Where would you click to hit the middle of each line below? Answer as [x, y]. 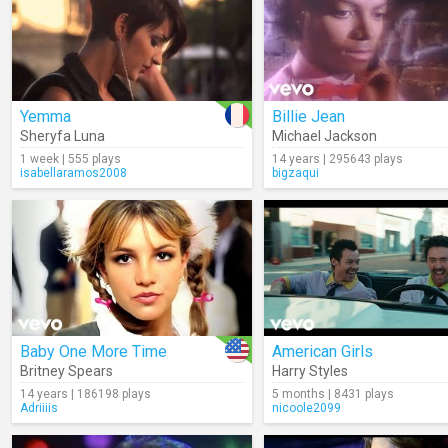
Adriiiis [39, 408]
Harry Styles [310, 371]
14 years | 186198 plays [85, 394]
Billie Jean [308, 116]
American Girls [322, 351]
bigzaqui [295, 173]
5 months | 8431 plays [333, 394]
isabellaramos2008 [73, 173]
